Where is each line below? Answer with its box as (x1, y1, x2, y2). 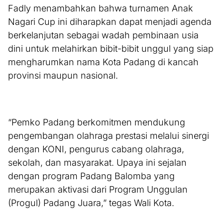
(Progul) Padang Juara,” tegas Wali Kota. (8, 198, 174, 209)
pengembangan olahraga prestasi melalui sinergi (8, 130, 209, 141)
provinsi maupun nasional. (8, 70, 118, 81)
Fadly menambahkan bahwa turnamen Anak (8, 3, 193, 14)
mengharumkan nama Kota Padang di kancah (8, 57, 199, 68)
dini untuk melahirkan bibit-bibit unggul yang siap (8, 43, 214, 54)
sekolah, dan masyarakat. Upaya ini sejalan (8, 157, 187, 168)
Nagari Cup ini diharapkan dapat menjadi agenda (8, 16, 212, 27)
